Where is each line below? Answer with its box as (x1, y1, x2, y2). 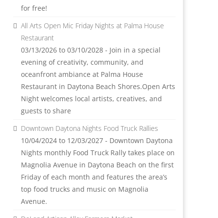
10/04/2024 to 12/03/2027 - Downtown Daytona (20, 136, 173, 145)
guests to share (20, 106, 71, 115)
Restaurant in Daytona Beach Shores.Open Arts (20, 82, 175, 91)
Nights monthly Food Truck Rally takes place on (20, 148, 175, 157)
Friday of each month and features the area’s (20, 172, 167, 182)
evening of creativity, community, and (20, 57, 144, 67)
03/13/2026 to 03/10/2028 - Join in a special (20, 45, 161, 54)
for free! (20, 3, 47, 13)
